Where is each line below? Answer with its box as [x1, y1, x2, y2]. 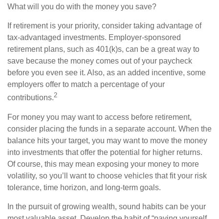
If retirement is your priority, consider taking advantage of [7, 22, 201, 30]
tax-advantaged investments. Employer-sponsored [7, 33, 181, 42]
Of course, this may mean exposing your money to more [7, 159, 199, 168]
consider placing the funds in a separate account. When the [7, 124, 212, 133]
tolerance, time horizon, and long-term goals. [7, 183, 161, 192]
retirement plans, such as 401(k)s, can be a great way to [7, 45, 199, 54]
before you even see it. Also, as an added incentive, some [7, 68, 206, 77]
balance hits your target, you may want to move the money [7, 136, 207, 145]
